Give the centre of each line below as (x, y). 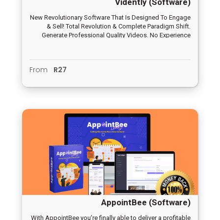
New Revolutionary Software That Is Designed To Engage (110, 18)
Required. (178, 44)
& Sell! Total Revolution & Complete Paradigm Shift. (119, 27)
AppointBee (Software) (146, 203)
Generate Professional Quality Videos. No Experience (116, 35)
